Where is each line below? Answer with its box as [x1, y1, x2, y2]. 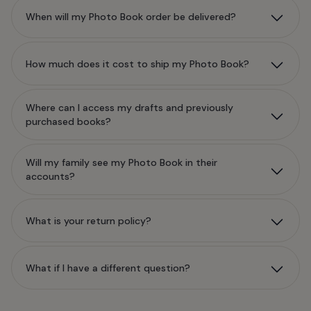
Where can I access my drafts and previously [26, 101, 233, 114]
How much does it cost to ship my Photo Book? [26, 57, 249, 70]
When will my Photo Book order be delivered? [26, 10, 236, 23]
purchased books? [26, 115, 111, 128]
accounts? [26, 170, 75, 183]
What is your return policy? [26, 214, 151, 227]
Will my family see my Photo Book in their [26, 156, 217, 169]
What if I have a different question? [26, 261, 190, 274]
